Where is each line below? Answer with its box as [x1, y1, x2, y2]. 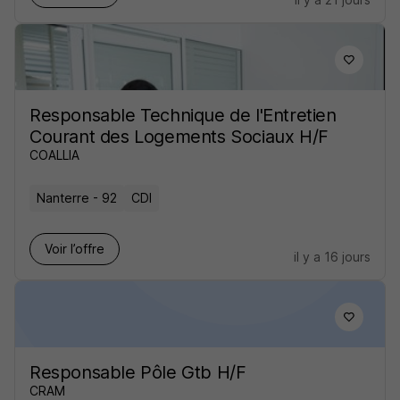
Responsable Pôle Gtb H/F [29, 362, 246, 383]
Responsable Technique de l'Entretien [29, 104, 337, 126]
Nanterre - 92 [37, 190, 117, 205]
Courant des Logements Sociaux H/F [29, 126, 329, 147]
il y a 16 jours [294, 249, 371, 264]
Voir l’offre [45, 241, 104, 256]
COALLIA [29, 147, 79, 162]
